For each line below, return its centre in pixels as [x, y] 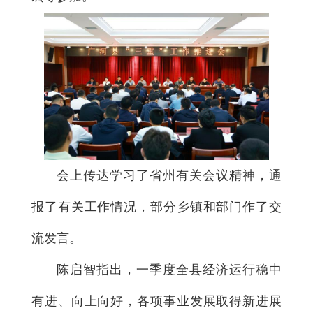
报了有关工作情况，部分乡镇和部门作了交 [156, 206]
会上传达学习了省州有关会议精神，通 [169, 175]
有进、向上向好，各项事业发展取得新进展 [156, 301]
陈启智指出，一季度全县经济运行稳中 [169, 269]
